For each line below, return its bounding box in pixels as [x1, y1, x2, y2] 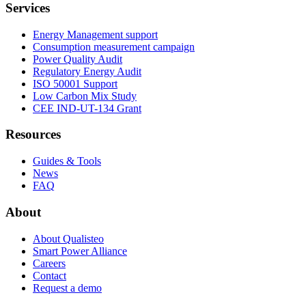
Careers [33, 257, 66, 269]
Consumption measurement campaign [33, 40, 195, 53]
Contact [33, 269, 66, 281]
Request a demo [33, 281, 102, 294]
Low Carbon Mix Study [33, 89, 137, 102]
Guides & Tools [33, 155, 101, 167]
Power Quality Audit [33, 53, 122, 65]
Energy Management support [33, 28, 158, 40]
